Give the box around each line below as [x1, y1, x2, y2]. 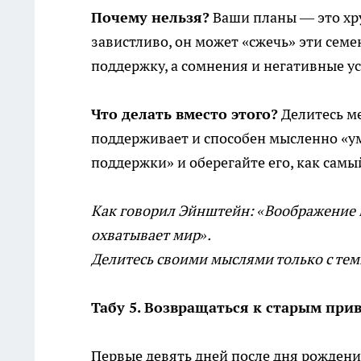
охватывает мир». [91, 226, 211, 245]
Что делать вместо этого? [91, 105, 278, 124]
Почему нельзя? [91, 8, 210, 27]
